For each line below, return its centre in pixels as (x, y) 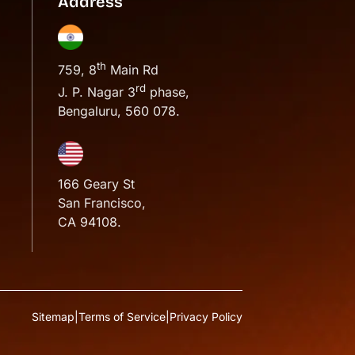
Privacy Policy (206, 317)
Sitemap (53, 317)
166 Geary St (96, 184)
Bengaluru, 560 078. (119, 111)
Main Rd (132, 70)
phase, (168, 92)
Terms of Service (122, 317)
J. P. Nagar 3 (97, 92)
